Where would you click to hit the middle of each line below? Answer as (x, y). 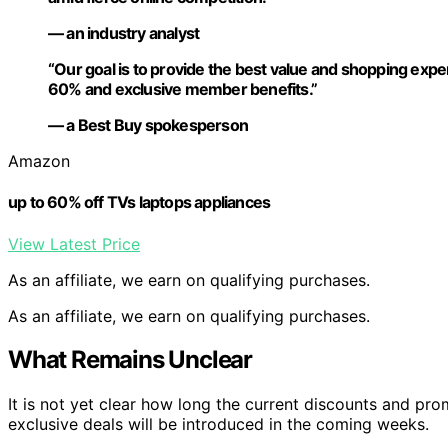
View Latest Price (74, 243)
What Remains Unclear (130, 360)
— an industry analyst (124, 33)
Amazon (39, 161)
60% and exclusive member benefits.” (182, 89)
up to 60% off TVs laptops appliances (139, 202)
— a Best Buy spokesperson (148, 125)
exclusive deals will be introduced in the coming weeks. (218, 424)
